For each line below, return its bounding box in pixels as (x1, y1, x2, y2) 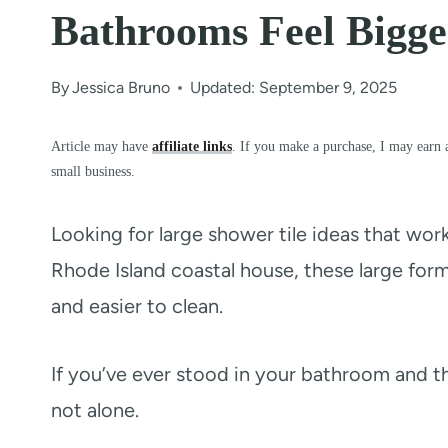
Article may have (51, 138, 152, 154)
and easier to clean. (51, 294, 223, 318)
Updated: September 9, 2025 (190, 78, 398, 97)
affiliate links (152, 138, 232, 154)
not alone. (51, 398, 139, 422)
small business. (51, 163, 135, 179)
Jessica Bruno (72, 78, 171, 97)
